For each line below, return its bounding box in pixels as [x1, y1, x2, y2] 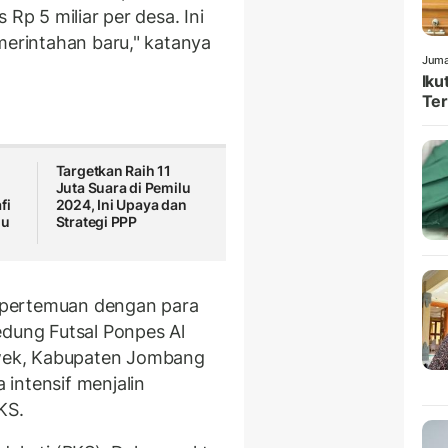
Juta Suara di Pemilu [55, 179, 191, 197]
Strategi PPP [55, 213, 138, 231]
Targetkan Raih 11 [55, 162, 172, 180]
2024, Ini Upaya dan [55, 196, 187, 214]
